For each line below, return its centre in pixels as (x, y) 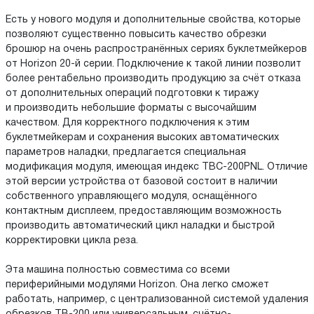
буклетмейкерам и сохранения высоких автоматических (142, 138)
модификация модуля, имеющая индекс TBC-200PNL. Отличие (157, 168)
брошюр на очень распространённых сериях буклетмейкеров (156, 50)
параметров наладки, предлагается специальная (126, 153)
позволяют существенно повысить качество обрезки (136, 35)
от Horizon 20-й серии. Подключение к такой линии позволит (153, 64)
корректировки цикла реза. (72, 241)
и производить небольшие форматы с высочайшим (131, 109)
